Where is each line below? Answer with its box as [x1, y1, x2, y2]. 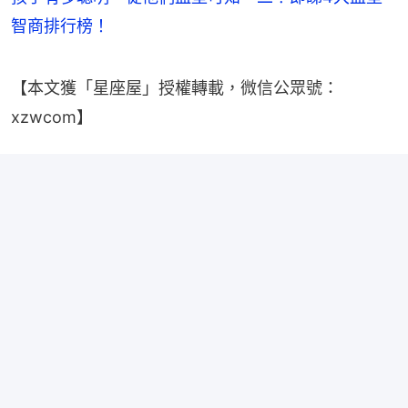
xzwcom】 [11, 107, 93, 127]
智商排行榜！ [11, 15, 109, 36]
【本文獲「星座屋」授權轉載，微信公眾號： [11, 77, 339, 97]
